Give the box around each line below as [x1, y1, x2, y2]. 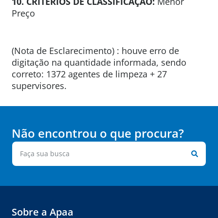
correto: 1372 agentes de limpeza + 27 [12, 68, 167, 80]
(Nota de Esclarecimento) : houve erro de [12, 44, 179, 56]
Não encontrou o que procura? [12, 125, 184, 142]
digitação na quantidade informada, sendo [12, 56, 186, 68]
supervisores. [12, 79, 67, 91]
